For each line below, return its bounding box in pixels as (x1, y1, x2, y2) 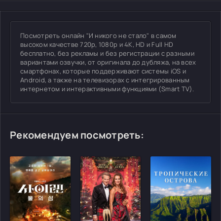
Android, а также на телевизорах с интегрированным (20, 75, 190, 84)
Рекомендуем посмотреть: (10, 128, 144, 142)
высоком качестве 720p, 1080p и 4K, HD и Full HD (20, 40, 174, 49)
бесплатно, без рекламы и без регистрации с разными (20, 49, 195, 58)
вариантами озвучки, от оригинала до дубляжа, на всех (20, 58, 196, 67)
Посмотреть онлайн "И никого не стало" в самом (20, 31, 177, 40)
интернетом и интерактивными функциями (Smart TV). (20, 84, 194, 93)
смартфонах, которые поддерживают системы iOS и (20, 67, 186, 75)
